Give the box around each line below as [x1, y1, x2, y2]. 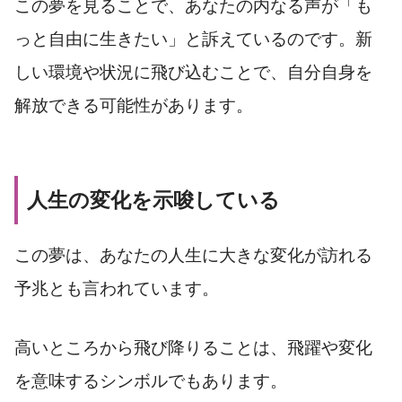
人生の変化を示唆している [27, 188, 280, 212]
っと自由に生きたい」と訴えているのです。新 [14, 29, 372, 48]
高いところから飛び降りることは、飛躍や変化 [14, 337, 372, 357]
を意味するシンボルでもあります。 [14, 371, 287, 390]
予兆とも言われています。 [14, 279, 219, 298]
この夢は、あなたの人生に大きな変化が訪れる [14, 246, 372, 265]
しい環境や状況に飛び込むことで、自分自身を [14, 62, 372, 82]
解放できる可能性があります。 [14, 95, 253, 115]
